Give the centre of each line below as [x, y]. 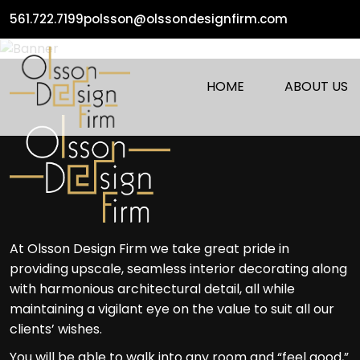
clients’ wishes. [56, 329]
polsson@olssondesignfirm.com [186, 19]
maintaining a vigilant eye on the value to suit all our [172, 309]
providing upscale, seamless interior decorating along [178, 269]
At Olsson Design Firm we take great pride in [149, 249]
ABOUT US [316, 87]
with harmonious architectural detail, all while [152, 289]
